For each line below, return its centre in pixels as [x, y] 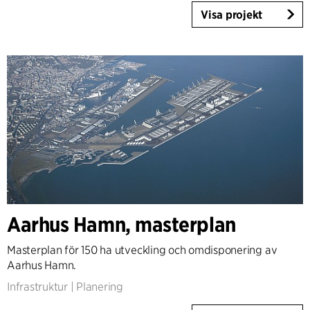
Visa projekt [232, 15]
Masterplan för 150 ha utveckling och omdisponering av [142, 250]
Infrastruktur [37, 287]
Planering [100, 287]
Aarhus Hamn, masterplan [121, 225]
